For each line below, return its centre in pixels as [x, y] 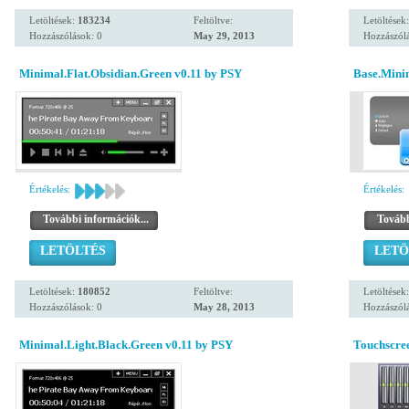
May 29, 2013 [224, 36]
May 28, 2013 [224, 307]
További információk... [96, 219]
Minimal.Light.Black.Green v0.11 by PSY [126, 345]
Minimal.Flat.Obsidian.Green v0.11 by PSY [131, 73]
